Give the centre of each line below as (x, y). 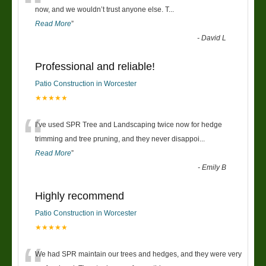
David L (214, 38)
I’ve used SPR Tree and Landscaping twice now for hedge (129, 125)
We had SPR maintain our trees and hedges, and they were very (138, 254)
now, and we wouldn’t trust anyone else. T (102, 10)
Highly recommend (80, 196)
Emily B (214, 168)
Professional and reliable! (95, 67)
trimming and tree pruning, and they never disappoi (117, 139)
